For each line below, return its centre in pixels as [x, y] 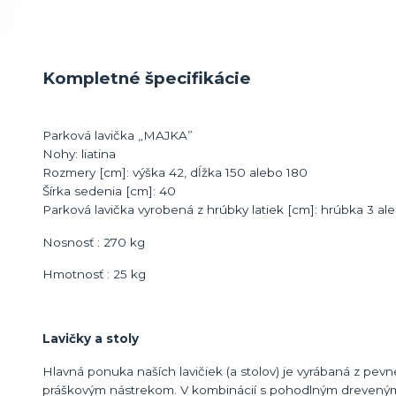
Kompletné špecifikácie [147, 79]
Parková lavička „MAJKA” [118, 136]
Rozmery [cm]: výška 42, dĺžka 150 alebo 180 [175, 173]
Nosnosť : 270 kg [94, 242]
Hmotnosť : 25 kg [94, 274]
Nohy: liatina [79, 154]
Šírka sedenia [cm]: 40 [109, 191]
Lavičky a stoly [91, 339]
